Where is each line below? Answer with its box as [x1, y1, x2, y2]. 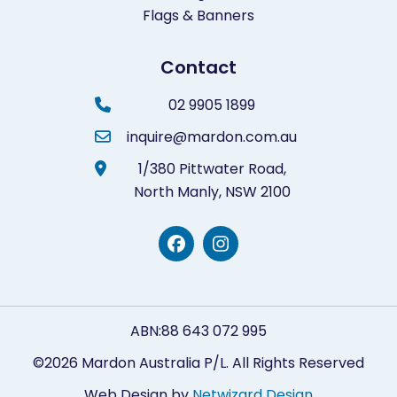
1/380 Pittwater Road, [137, 159, 286, 180]
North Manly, [133, 182, 222, 203]
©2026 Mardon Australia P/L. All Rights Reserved [33, 353, 364, 374]
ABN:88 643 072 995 [130, 321, 267, 342]
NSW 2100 [221, 182, 291, 203]
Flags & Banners [143, 5, 254, 27]
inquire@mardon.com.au [127, 127, 297, 148]
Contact [160, 55, 237, 81]
